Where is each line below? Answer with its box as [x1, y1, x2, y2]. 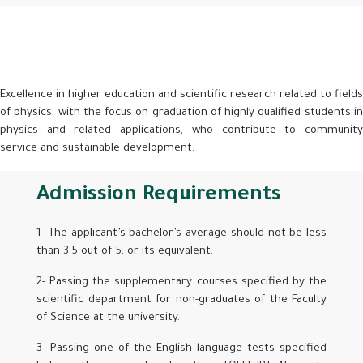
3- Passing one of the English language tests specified [36, 343, 327, 356]
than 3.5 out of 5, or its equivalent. [36, 246, 213, 258]
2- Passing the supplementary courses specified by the [36, 276, 327, 289]
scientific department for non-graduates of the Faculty [36, 294, 327, 307]
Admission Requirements [36, 185, 281, 208]
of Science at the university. [36, 312, 180, 325]
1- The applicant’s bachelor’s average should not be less [36, 228, 327, 241]
